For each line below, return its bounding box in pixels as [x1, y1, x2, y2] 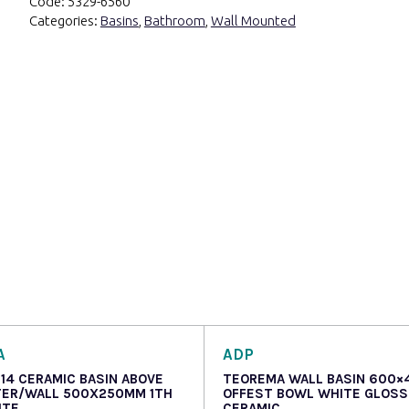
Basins [100, 12, 139, 28]
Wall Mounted [210, 12, 296, 28]
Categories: [28, 12, 100, 28]
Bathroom [143, 12, 205, 28]
